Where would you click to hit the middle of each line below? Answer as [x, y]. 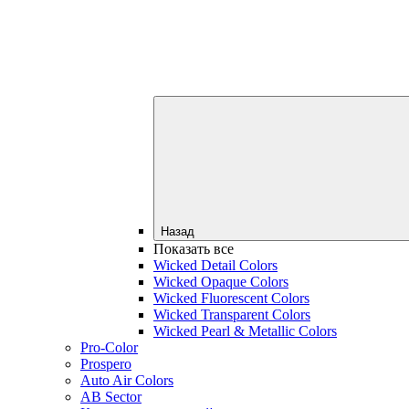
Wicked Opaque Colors [221, 281]
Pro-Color [109, 347]
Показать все [194, 248]
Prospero [106, 363]
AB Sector [111, 396]
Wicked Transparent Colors [232, 314]
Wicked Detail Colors [215, 265]
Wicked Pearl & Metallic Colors [245, 330]
